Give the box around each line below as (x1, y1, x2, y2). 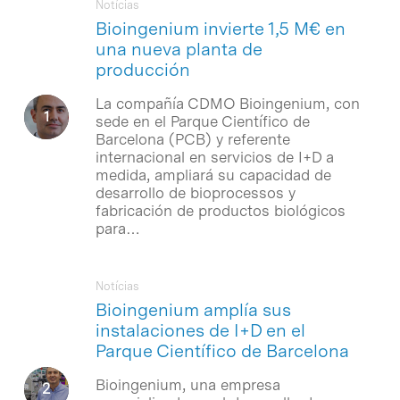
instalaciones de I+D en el (95, 319, 305, 341)
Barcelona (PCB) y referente (95, 129, 290, 148)
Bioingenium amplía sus (95, 298, 291, 321)
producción (95, 58, 190, 80)
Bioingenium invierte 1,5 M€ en (95, 17, 346, 39)
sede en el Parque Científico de (95, 112, 310, 130)
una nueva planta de (95, 37, 262, 60)
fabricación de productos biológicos (95, 201, 346, 220)
